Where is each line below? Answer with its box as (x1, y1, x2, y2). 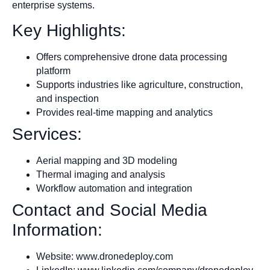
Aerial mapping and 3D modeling (36, 155, 177, 166)
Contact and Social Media (12, 201, 207, 220)
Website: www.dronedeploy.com (36, 251, 173, 262)
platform (36, 66, 71, 77)
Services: (12, 125, 82, 144)
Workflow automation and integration (36, 183, 192, 194)
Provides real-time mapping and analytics (36, 107, 213, 118)
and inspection (36, 93, 99, 104)
